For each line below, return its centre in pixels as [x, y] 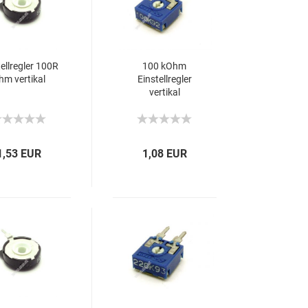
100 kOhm [165, 66]
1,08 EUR [165, 154]
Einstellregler [164, 79]
